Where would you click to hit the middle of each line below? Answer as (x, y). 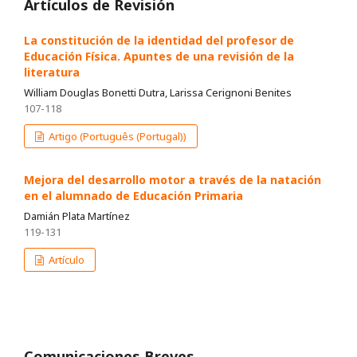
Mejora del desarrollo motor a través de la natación (173, 180)
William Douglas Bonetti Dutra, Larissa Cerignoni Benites (158, 93)
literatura (52, 73)
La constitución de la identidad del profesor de (159, 41)
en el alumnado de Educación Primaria (133, 196)
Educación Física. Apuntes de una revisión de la (159, 57)
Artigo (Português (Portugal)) (117, 137)
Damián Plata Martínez (77, 216)
